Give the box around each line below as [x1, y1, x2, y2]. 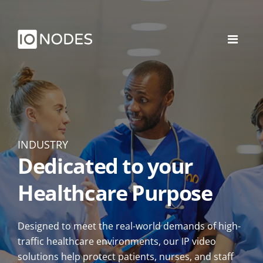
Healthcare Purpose [18, 178, 213, 207]
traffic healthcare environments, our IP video [18, 235, 216, 248]
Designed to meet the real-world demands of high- [18, 220, 241, 232]
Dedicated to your [18, 151, 193, 180]
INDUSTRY [18, 137, 68, 151]
